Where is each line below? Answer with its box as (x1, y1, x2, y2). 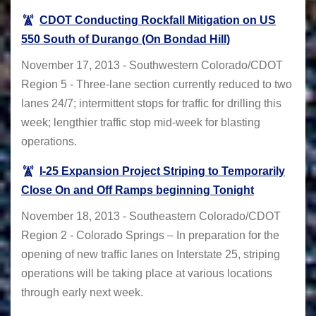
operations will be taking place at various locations (21, 267, 272, 280)
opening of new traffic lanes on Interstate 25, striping (21, 248, 280, 261)
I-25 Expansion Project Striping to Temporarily (39, 165, 285, 178)
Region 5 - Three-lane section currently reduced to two (21, 78, 292, 90)
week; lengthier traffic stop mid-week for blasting (21, 116, 260, 128)
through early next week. (21, 286, 143, 299)
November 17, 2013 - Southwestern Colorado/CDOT (21, 59, 283, 71)
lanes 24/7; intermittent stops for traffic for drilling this (21, 97, 281, 109)
